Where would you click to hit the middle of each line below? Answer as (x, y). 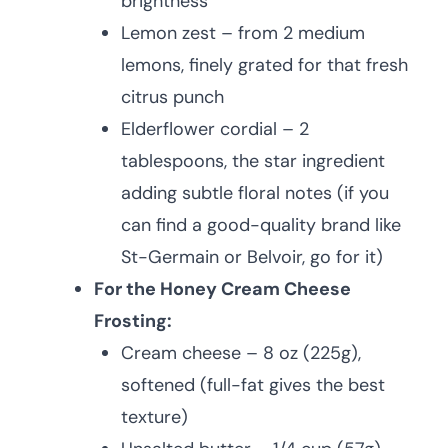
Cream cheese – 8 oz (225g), (241, 353)
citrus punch (172, 97)
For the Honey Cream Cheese (222, 289)
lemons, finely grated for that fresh (264, 65)
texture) (154, 417)
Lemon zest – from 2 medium (243, 33)
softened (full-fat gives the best (253, 385)
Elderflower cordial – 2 (215, 129)
